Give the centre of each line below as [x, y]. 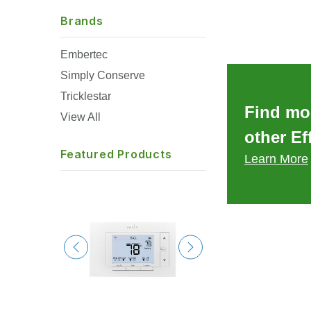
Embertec [84, 54]
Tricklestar [86, 96]
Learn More [276, 159]
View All [81, 117]
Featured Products [116, 154]
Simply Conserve [103, 75]
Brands [82, 21]
